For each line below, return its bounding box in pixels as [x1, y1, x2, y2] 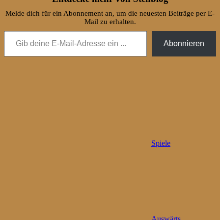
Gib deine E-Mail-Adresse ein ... [3, 26, 21, 34]
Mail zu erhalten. [84, 17, 136, 26]
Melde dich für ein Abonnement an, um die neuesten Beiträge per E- [5, 9, 215, 17]
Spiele [151, 138, 170, 147]
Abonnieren [164, 39, 204, 48]
